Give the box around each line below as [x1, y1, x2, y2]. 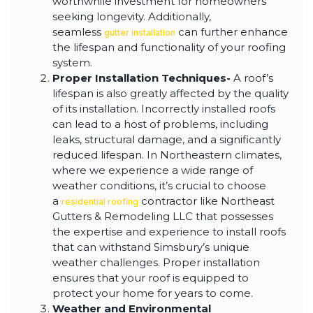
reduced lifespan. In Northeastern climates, [52, 147, 282, 161]
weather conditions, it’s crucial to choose [52, 178, 266, 192]
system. [52, 55, 92, 69]
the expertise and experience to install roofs [52, 224, 286, 238]
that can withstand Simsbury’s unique [52, 240, 249, 254]
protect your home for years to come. [52, 286, 253, 300]
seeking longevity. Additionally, [52, 9, 211, 23]
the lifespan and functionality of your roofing [52, 40, 286, 54]
